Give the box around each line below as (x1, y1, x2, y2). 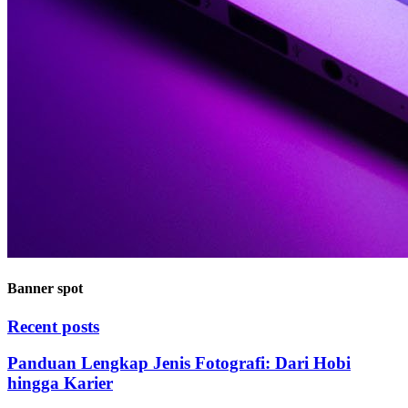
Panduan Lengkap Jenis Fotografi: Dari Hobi (7, 353, 351, 373)
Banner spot (7, 280, 83, 297)
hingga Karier (7, 373, 113, 393)
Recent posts (7, 316, 99, 336)
